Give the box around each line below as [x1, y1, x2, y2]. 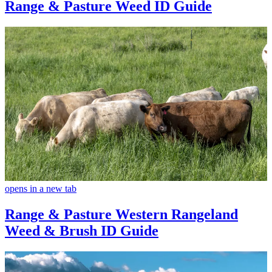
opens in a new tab [5, 183, 76, 194]
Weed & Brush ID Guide [5, 222, 158, 239]
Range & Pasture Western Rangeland [5, 206, 238, 222]
